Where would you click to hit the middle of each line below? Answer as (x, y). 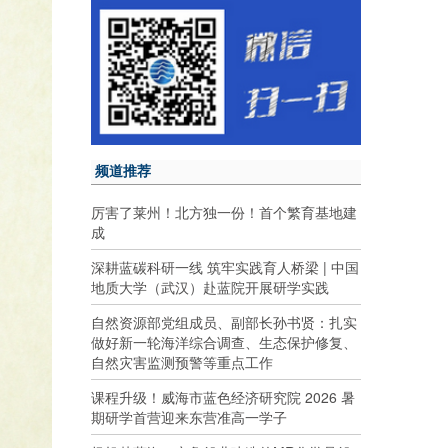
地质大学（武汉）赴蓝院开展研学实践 (210, 286)
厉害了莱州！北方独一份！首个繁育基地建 (224, 211)
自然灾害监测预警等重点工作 (182, 361)
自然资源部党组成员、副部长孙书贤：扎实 (224, 321)
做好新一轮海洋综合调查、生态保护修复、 (224, 341)
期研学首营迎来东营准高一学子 (189, 416)
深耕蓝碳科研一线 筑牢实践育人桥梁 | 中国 (225, 266)
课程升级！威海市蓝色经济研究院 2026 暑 (223, 396)
